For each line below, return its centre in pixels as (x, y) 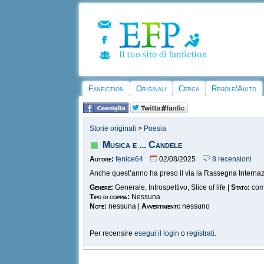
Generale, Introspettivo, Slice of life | (172, 187)
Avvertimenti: (161, 206)
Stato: (241, 187)
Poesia (155, 128)
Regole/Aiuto (234, 89)
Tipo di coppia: (110, 197)
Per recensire (112, 233)
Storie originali (113, 128)
